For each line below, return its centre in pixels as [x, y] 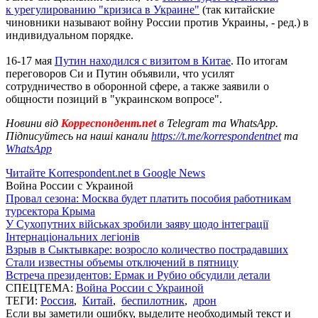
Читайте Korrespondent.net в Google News [105, 172]
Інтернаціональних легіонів [73, 236]
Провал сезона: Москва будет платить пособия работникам [148, 198]
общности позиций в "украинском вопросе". [114, 99]
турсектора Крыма [50, 211]
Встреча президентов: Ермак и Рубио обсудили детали [138, 275]
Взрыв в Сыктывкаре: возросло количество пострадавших [147, 249]
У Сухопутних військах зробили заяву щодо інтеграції [137, 224]
